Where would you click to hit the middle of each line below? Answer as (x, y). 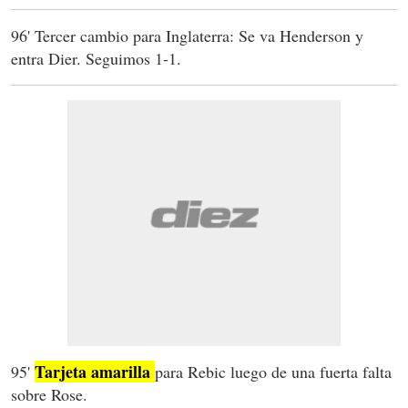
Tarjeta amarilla (92, 372)
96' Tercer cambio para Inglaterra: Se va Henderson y (187, 36)
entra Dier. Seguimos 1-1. (96, 59)
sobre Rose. (49, 395)
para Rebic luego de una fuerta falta (273, 372)
